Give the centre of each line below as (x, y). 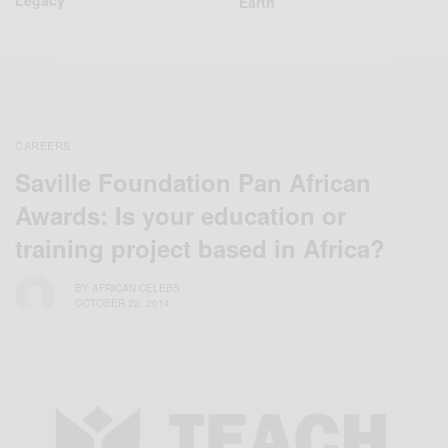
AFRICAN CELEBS (136, 287)
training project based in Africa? (200, 248)
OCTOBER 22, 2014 (122, 302)
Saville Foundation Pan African (193, 182)
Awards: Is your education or (180, 215)
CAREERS (43, 145)
